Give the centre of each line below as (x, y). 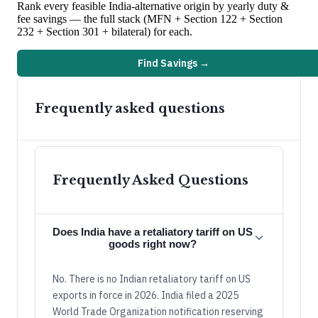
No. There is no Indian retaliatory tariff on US (152, 279)
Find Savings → (173, 64)
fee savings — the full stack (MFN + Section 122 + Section (150, 19)
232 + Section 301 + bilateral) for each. (105, 32)
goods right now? (153, 244)
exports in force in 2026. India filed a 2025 (146, 296)
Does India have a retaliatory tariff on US (153, 232)
